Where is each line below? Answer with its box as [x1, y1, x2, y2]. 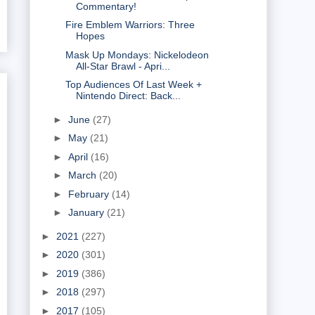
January [67, 207, 107, 219]
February [67, 188, 112, 200]
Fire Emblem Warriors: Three [65, 19, 195, 31]
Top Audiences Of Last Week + [65, 79, 202, 91]
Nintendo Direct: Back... [75, 90, 181, 102]
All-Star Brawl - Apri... [75, 60, 170, 72]
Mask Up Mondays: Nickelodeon [65, 49, 209, 60]
